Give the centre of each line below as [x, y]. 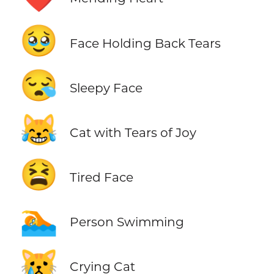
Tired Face [101, 177]
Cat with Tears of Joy [133, 132]
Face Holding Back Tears [145, 43]
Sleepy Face [106, 87]
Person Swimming [127, 221]
